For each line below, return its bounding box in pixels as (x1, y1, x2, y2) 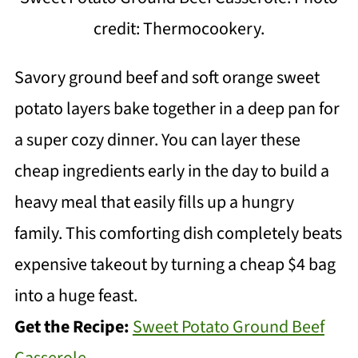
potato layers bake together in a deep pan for (14, 95, 340, 121)
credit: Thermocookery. (93, 15, 265, 42)
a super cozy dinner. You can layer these (14, 126, 300, 153)
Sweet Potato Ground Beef (132, 313, 324, 340)
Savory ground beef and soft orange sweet (14, 64, 320, 90)
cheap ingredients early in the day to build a (14, 157, 329, 184)
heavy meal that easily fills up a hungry (14, 189, 294, 215)
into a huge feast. (14, 282, 137, 308)
